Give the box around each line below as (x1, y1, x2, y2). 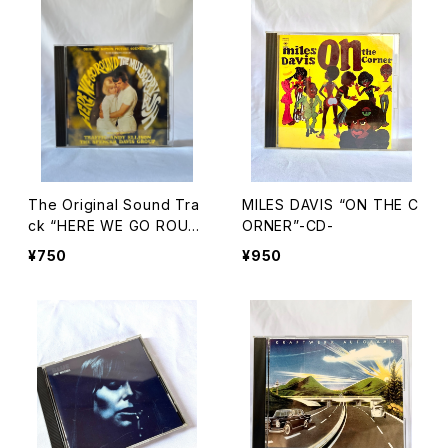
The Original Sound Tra (28, 196, 200, 213)
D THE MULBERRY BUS (28, 238, 194, 255)
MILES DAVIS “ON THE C (242, 196, 419, 213)
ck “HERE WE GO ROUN (28, 217, 51, 234)
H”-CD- (28, 259, 80, 276)
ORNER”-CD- (242, 217, 334, 234)
